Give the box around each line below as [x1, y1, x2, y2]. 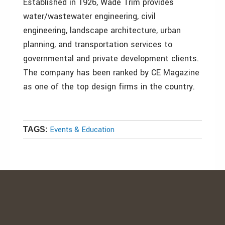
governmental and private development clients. [23, 53, 199, 64]
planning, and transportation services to [23, 39, 172, 50]
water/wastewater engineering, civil [23, 11, 156, 22]
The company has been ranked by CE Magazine [23, 67, 199, 78]
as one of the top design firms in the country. [23, 81, 195, 92]
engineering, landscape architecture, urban [23, 25, 181, 36]
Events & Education [50, 125, 115, 135]
